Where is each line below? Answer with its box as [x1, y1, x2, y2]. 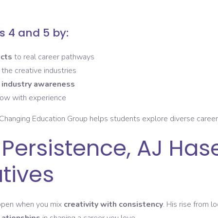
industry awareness [1, 79, 75, 90]
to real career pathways [12, 52, 94, 63]
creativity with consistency [64, 199, 163, 210]
